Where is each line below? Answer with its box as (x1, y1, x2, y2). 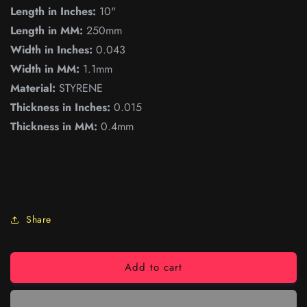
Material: (10, 80, 56, 97)
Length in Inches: (10, 3, 96, 20)
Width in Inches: (10, 42, 93, 58)
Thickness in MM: (10, 119, 97, 135)
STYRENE (56, 80, 103, 97)
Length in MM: (10, 23, 83, 39)
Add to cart (125, 260, 182, 275)
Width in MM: (10, 61, 79, 77)
